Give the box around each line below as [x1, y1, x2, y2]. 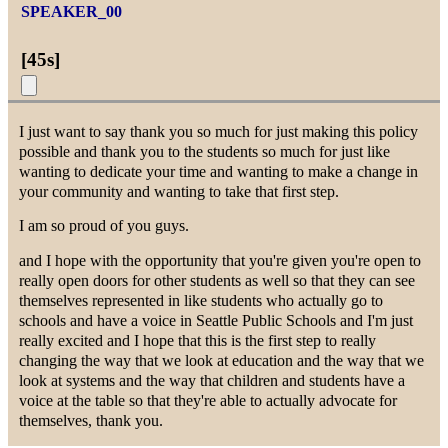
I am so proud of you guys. [19, 217, 190, 235]
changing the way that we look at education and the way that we [19, 351, 425, 369]
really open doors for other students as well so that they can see [19, 271, 416, 289]
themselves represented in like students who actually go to [19, 291, 384, 309]
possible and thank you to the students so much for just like [19, 142, 391, 160]
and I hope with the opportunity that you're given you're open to [19, 251, 422, 269]
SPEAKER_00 [21, 3, 123, 21]
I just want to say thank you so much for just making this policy [19, 122, 419, 140]
